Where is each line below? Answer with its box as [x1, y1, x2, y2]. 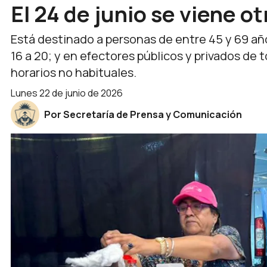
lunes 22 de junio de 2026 [15, 86, 123, 100]
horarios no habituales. [11, 64, 136, 80]
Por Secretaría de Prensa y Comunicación [44, 108, 242, 121]
